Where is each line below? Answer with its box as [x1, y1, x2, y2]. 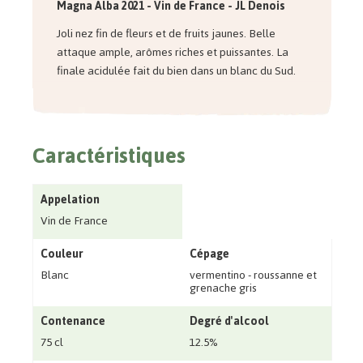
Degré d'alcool [189, 310, 269, 333]
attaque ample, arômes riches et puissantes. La [56, 41, 288, 64]
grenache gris [189, 277, 257, 300]
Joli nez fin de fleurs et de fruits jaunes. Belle [56, 23, 275, 45]
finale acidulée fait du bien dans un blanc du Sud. [56, 60, 296, 83]
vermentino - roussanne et [189, 264, 317, 287]
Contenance [40, 310, 105, 333]
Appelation [40, 189, 100, 211]
